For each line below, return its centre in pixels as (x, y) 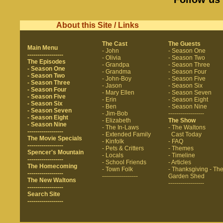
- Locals (113, 155)
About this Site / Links (97, 25)
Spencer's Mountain (55, 152)
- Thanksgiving (188, 169)
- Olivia (111, 58)
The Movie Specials (55, 138)
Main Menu (42, 48)
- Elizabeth (116, 120)
